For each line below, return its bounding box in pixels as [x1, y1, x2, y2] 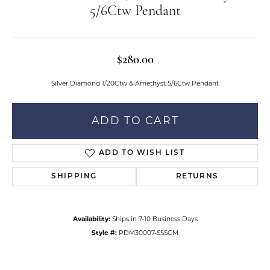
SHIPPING [51, 173, 98, 180]
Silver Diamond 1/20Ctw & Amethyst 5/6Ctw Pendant [51, 81, 219, 87]
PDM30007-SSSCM [119, 230, 178, 237]
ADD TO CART [91, 116, 179, 127]
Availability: [72, 216, 110, 223]
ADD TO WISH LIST [98, 149, 185, 157]
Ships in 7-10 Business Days [111, 216, 198, 223]
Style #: [92, 230, 117, 237]
